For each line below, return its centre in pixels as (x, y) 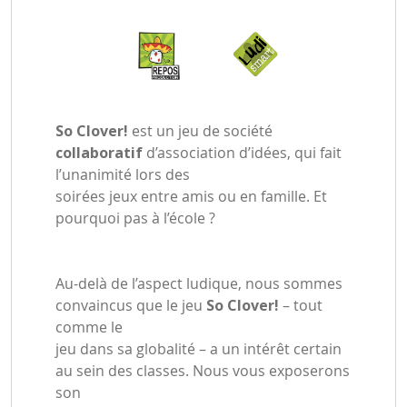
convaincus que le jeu (131, 305)
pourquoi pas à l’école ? (135, 218)
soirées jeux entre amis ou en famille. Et (191, 196)
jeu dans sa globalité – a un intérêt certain (199, 348)
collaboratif (99, 152)
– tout (301, 305)
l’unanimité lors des (123, 174)
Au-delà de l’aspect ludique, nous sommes (199, 283)
